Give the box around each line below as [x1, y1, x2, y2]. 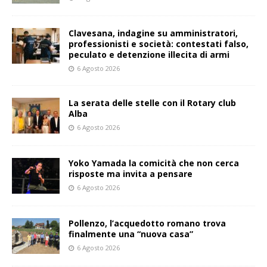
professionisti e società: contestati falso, [69, 38, 249, 50]
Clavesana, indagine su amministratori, [69, 27, 238, 39]
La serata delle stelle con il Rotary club [69, 97, 236, 109]
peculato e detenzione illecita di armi [69, 49, 229, 61]
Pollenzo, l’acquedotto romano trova [69, 218, 226, 229]
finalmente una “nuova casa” [69, 228, 193, 240]
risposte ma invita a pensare [69, 168, 193, 180]
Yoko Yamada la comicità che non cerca [69, 157, 239, 169]
